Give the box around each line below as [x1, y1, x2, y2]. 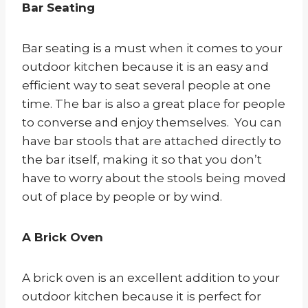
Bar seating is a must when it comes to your [22, 41, 283, 55]
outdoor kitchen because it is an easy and [22, 59, 269, 74]
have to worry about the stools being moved [22, 170, 286, 185]
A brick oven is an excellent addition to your [22, 270, 280, 285]
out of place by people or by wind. [22, 189, 222, 203]
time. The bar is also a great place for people [22, 96, 285, 111]
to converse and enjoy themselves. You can [22, 115, 282, 129]
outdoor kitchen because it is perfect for [22, 289, 261, 303]
